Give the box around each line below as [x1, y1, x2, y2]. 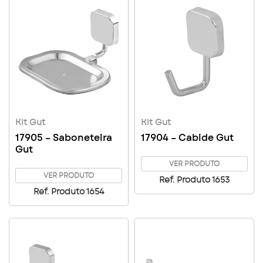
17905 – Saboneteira [15, 133, 112, 143]
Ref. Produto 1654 [33, 188, 104, 196]
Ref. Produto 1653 [159, 176, 230, 184]
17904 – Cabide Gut [141, 133, 234, 143]
